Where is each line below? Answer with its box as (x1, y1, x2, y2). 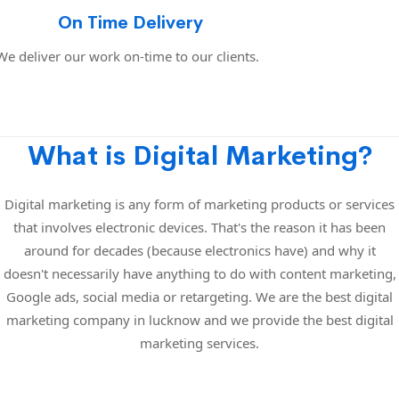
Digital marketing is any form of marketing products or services (4, 194, 395, 213)
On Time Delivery (58, 11, 203, 34)
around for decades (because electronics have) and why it (23, 240, 376, 259)
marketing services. (140, 333, 259, 352)
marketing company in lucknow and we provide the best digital (5, 310, 394, 329)
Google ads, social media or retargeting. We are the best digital (6, 287, 393, 305)
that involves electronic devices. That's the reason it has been (13, 217, 386, 236)
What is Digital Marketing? (27, 138, 372, 173)
